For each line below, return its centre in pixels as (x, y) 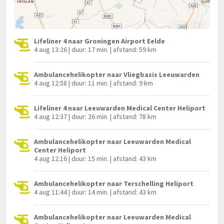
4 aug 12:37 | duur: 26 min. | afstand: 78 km (95, 117)
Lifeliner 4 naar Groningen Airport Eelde (99, 41)
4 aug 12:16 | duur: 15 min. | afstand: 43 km (95, 159)
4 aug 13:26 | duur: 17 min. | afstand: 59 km (95, 50)
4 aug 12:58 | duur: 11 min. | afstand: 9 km (93, 83)
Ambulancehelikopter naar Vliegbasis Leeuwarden (117, 75)
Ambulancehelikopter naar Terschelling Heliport (114, 184)
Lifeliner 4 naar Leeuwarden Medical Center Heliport (120, 108)
